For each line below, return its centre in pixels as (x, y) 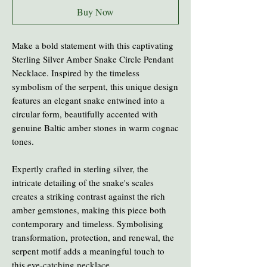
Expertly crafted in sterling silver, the (80, 168)
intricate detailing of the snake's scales (83, 182)
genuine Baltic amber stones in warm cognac (95, 127)
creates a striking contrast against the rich (89, 196)
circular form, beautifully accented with (85, 114)
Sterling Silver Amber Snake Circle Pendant (93, 59)
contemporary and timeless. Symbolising (88, 223)
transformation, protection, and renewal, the (93, 237)
